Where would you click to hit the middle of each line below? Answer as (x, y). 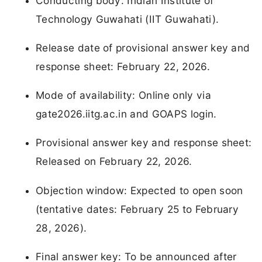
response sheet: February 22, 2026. (123, 67)
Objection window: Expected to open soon (139, 190)
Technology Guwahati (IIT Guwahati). (127, 19)
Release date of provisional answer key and (143, 48)
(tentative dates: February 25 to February (137, 209)
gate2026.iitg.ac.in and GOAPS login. (126, 114)
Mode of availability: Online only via (123, 95)
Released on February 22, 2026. (114, 161)
